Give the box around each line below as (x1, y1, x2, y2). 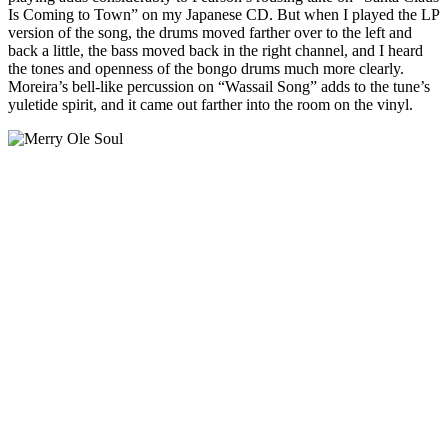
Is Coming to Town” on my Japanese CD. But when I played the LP (8, 5, 439, 23)
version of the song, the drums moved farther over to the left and (8, 23, 412, 41)
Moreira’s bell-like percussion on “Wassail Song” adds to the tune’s (8, 77, 430, 95)
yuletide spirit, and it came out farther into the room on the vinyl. (8, 95, 413, 113)
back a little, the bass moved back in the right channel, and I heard (8, 41, 423, 59)
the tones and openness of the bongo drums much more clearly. (8, 59, 404, 77)
